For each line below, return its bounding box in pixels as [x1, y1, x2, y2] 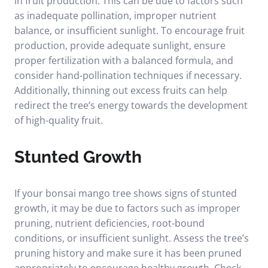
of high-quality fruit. [14, 114, 103, 127]
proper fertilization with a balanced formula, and [14, 54, 233, 67]
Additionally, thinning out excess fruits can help [14, 84, 227, 97]
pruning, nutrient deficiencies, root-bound [14, 217, 205, 230]
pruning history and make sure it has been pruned [14, 246, 242, 260]
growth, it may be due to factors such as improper [14, 202, 240, 215]
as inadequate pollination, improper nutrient [14, 9, 217, 22]
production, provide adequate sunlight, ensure [14, 39, 226, 52]
